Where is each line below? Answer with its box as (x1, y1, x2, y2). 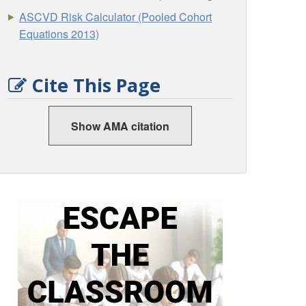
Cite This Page (27, 72, 161, 98)
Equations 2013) (19, 26, 100, 42)
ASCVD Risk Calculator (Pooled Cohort (19, 9, 212, 25)
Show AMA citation (71, 117, 169, 134)
